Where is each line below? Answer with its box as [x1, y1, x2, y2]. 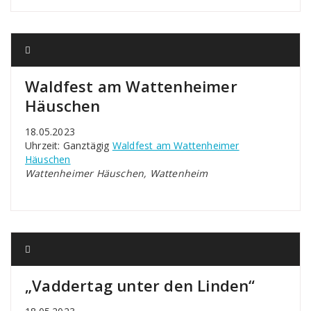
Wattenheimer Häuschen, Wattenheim [25, 167, 208, 180]
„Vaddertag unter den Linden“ [25, 275, 255, 296]
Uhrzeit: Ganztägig [25, 139, 112, 152]
